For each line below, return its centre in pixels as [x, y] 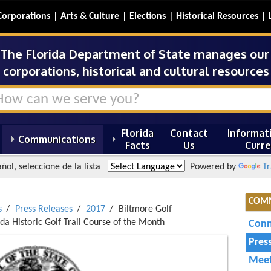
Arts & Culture [90, 16]
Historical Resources [217, 16]
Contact [189, 133]
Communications [57, 139]
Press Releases [44, 209]
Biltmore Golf [145, 209]
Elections [148, 16]
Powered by [212, 167]
